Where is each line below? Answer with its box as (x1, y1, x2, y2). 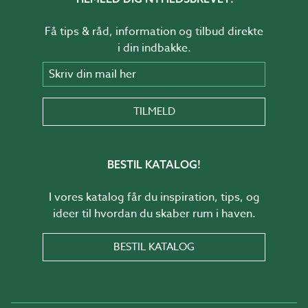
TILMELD (133, 103, 175, 119)
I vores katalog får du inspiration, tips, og (48, 188, 260, 206)
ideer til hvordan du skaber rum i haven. (52, 205, 256, 222)
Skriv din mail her (42, 60, 131, 75)
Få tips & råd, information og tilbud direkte (45, 23, 263, 40)
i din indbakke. (117, 39, 191, 56)
